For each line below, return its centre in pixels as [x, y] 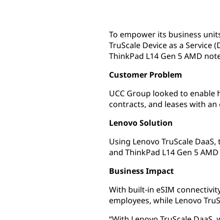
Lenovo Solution [141, 123]
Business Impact [141, 171]
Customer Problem [146, 75]
